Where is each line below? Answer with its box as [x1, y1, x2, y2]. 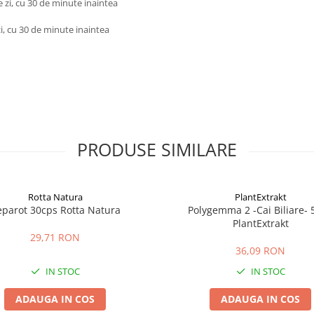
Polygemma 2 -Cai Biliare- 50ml [187, 203, 253, 217]
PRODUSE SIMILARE [77, 137, 237, 161]
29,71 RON [30, 231, 80, 244]
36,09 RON [235, 244, 285, 257]
